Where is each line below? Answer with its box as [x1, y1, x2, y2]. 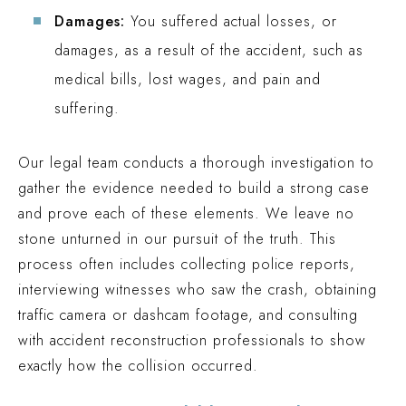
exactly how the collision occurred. [18, 355, 258, 376]
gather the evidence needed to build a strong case [18, 178, 370, 198]
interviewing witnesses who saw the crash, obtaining [18, 279, 377, 300]
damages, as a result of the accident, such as [54, 40, 363, 61]
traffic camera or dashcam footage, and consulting [18, 304, 358, 325]
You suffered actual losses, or [125, 11, 337, 32]
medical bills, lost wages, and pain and [54, 69, 321, 90]
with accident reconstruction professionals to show [18, 330, 366, 351]
